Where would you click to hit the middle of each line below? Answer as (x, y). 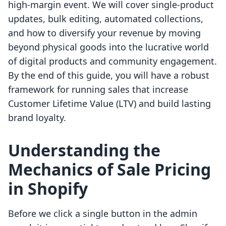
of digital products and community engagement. (112, 61)
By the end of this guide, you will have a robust (109, 75)
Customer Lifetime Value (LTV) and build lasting (109, 104)
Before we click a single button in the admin (103, 214)
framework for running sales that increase (98, 90)
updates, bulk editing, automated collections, (106, 19)
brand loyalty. (37, 118)
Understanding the (84, 150)
